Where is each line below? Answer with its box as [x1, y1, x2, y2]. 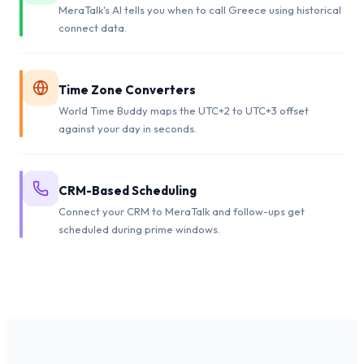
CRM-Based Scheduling [58, 182, 197, 198]
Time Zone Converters [58, 81, 196, 97]
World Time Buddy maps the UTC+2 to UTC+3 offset [58, 103, 309, 117]
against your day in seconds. [58, 121, 197, 135]
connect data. [58, 20, 127, 34]
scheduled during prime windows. [58, 222, 220, 236]
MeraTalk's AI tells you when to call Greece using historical [58, 2, 341, 16]
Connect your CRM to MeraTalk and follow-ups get [58, 204, 305, 218]
